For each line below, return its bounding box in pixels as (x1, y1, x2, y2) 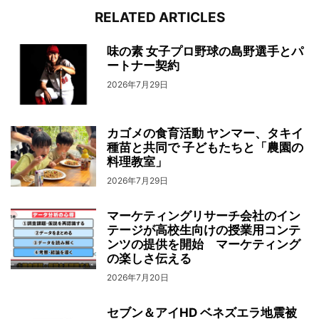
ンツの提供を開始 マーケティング (107, 236, 300, 251)
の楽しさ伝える (107, 251, 192, 266)
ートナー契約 (107, 58, 179, 73)
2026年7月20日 (107, 271, 169, 283)
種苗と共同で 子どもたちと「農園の (107, 140, 303, 155)
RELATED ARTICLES (94, 9, 225, 26)
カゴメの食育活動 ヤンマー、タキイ (107, 125, 303, 140)
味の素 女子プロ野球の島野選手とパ (107, 43, 303, 58)
